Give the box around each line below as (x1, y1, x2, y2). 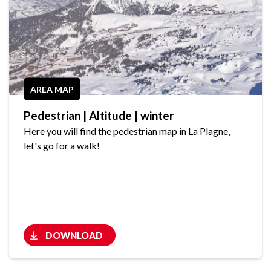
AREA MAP (30, 83, 74, 94)
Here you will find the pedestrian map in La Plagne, (24, 125, 230, 137)
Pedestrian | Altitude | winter (24, 108, 174, 123)
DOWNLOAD (45, 230, 103, 241)
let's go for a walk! (24, 140, 100, 152)
